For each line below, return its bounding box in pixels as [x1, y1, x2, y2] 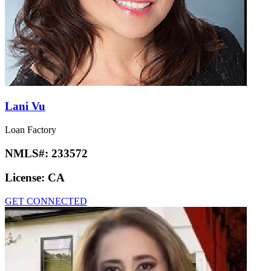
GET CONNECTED [5, 195, 87, 206]
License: [5, 171, 48, 184]
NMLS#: [5, 146, 51, 160]
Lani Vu [5, 100, 45, 113]
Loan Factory [5, 124, 56, 135]
